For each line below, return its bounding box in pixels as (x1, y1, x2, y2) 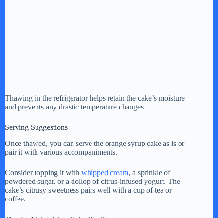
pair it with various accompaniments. (5, 147, 117, 156)
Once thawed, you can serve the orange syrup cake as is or (5, 139, 184, 147)
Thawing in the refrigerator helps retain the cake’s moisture (5, 93, 185, 102)
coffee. (5, 194, 26, 203)
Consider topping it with (5, 168, 81, 177)
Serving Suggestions (5, 123, 68, 131)
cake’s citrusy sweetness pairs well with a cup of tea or (5, 185, 172, 194)
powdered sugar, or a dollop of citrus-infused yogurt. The (5, 177, 180, 185)
